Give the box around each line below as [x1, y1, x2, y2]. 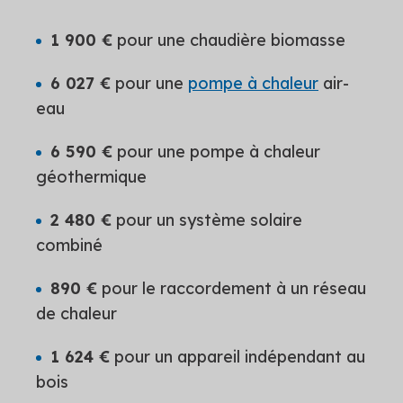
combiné [36, 234, 103, 255]
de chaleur [36, 302, 117, 324]
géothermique [36, 166, 147, 187]
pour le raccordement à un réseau [97, 277, 366, 299]
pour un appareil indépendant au [110, 345, 365, 367]
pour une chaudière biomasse [112, 29, 345, 50]
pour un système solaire [112, 209, 302, 230]
